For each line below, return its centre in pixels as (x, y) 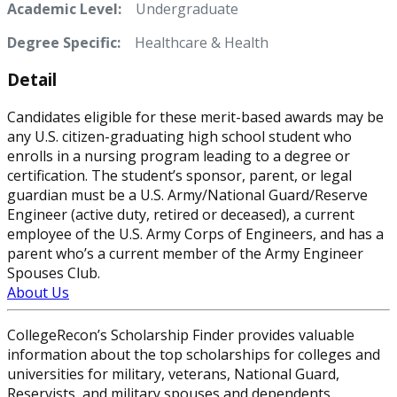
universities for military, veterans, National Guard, (173, 374)
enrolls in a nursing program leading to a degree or (179, 156)
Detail (32, 80)
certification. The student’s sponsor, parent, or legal (179, 176)
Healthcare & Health (202, 42)
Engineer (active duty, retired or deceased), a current (181, 215)
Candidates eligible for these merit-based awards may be (195, 117)
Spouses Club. (54, 273)
